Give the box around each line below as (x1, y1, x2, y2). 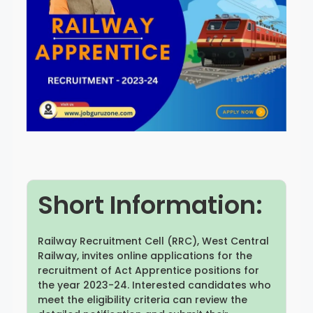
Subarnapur (62, 65, 112, 78)
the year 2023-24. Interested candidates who (38, 277, 271, 292)
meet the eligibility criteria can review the (38, 292, 247, 307)
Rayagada (66, 27, 109, 40)
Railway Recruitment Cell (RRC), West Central (38, 233, 269, 248)
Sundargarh (201, 65, 251, 78)
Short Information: (38, 187, 263, 222)
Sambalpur (202, 27, 249, 40)
